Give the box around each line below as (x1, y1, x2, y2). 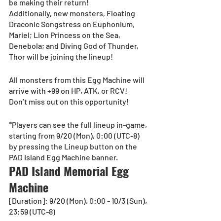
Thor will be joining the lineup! (9, 52, 114, 62)
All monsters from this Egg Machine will (9, 75, 146, 85)
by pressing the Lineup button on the (9, 142, 139, 151)
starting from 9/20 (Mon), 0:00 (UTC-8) (9, 131, 141, 141)
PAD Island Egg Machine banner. (9, 152, 118, 162)
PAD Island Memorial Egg (9, 162, 132, 180)
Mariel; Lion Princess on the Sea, (9, 30, 122, 40)
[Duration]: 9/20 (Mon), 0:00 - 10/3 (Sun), (9, 196, 148, 206)
